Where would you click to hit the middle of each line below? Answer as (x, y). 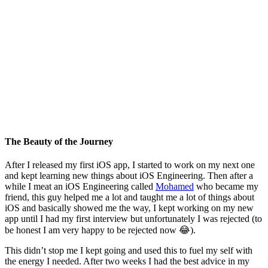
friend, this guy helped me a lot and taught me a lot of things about (130, 197)
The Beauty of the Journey (59, 141)
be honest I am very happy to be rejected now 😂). (100, 230)
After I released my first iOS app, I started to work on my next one (130, 165)
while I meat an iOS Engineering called (80, 187)
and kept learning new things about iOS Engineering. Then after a (129, 176)
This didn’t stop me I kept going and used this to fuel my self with (129, 251)
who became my (226, 187)
